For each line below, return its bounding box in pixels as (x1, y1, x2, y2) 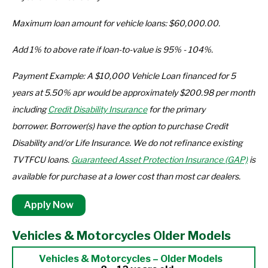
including (12, 104, 48, 114)
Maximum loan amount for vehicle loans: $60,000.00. (12, 18, 220, 28)
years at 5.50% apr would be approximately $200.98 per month (12, 87, 255, 98)
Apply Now (24, 199, 74, 211)
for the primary (147, 104, 205, 114)
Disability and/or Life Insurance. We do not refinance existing (12, 138, 242, 148)
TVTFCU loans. (12, 154, 71, 165)
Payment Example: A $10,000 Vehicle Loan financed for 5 (12, 71, 236, 81)
